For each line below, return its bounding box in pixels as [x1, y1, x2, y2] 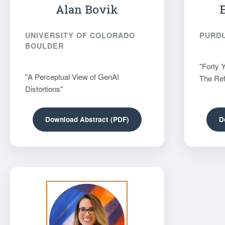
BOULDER [25, 40, 64, 51]
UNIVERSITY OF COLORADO [25, 30, 135, 40]
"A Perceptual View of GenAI [25, 71, 119, 82]
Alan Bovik [56, 2, 119, 17]
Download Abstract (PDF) [45, 114, 129, 124]
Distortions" [25, 83, 63, 94]
